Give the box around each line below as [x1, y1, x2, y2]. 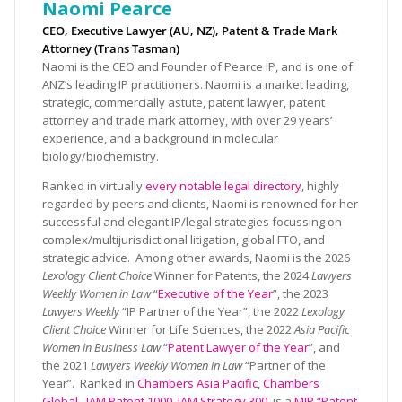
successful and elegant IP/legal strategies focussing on [42, 214, 342, 230]
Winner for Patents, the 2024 [154, 267, 311, 284]
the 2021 [42, 357, 91, 373]
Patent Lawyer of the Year [168, 339, 309, 355]
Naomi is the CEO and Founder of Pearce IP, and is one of [42, 58, 353, 74]
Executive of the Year [158, 285, 273, 301]
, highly [301, 178, 339, 194]
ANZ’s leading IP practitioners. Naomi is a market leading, [42, 76, 349, 92]
